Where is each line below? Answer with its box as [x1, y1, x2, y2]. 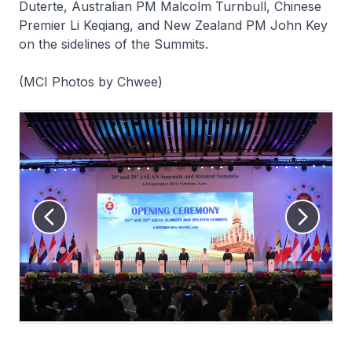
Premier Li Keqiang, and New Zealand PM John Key [19, 17, 328, 33]
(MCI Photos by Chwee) [19, 74, 163, 90]
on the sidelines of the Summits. [19, 36, 208, 52]
